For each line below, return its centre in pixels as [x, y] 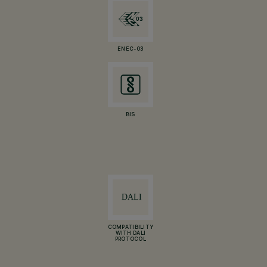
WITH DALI [131, 234]
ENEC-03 [131, 49]
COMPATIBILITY [131, 228]
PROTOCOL [130, 240]
